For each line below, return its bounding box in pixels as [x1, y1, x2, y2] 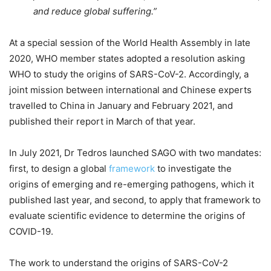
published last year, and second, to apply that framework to [9, 194, 261, 206]
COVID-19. [9, 225, 53, 237]
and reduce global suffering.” [33, 5, 157, 17]
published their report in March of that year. [9, 115, 195, 127]
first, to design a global [9, 162, 109, 174]
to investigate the [155, 162, 232, 174]
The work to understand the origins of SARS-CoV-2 [9, 256, 228, 269]
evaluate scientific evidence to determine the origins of [9, 209, 245, 221]
